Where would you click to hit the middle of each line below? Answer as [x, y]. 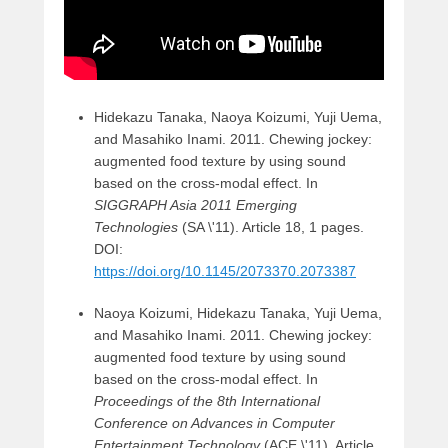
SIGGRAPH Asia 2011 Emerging [195, 204]
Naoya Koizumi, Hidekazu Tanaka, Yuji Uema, [238, 312]
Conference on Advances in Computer [214, 422]
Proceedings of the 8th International [207, 400]
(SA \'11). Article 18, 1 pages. [271, 226]
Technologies [136, 226]
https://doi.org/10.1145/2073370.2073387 [225, 270]
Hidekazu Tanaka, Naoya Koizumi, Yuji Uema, [238, 116]
